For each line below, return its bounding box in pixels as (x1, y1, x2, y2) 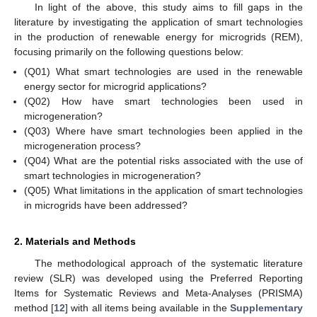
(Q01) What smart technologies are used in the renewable (24, 66, 303, 77)
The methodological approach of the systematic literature (34, 258, 303, 269)
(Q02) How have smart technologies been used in (24, 96, 303, 107)
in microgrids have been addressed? (24, 200, 188, 211)
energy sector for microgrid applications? (24, 81, 207, 92)
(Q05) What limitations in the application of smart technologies (24, 185, 303, 196)
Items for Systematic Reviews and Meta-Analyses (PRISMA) (14, 287, 303, 299)
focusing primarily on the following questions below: (14, 45, 243, 57)
